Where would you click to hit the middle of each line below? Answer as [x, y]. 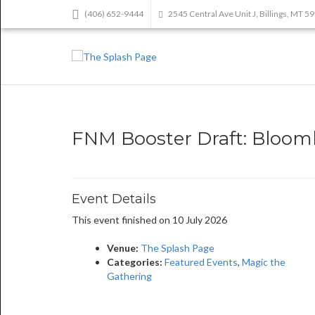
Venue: [123, 248]
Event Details [114, 199]
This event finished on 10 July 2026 [149, 220]
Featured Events [201, 262]
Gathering [129, 276]
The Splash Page [178, 248]
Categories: [135, 262]
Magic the [264, 262]
